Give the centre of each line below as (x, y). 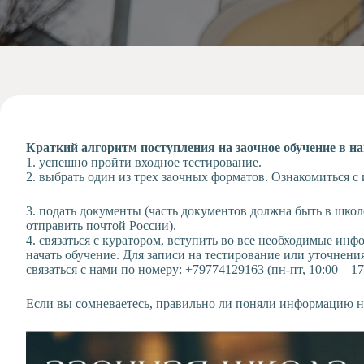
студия (104, 90)
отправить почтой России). (101, 225)
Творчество (117, 52)
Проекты (110, 30)
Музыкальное (123, 113)
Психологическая (134, 150)
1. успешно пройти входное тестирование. (144, 162)
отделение (114, 127)
